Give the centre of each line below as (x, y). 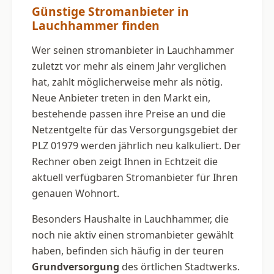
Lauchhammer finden (96, 25)
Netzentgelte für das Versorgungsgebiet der (135, 129)
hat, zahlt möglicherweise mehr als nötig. (127, 82)
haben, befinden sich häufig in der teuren (128, 250)
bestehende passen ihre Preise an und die (129, 113)
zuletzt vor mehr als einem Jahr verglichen (129, 66)
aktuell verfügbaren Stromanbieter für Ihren (135, 177)
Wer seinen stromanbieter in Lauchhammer (133, 50)
